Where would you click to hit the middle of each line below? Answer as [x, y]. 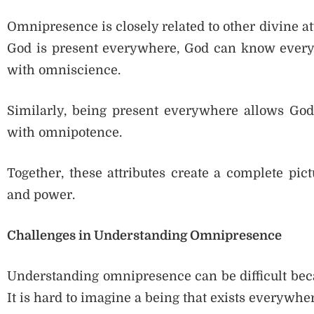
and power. [41, 195]
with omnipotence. [64, 133]
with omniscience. [64, 70]
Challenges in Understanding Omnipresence [144, 236]
